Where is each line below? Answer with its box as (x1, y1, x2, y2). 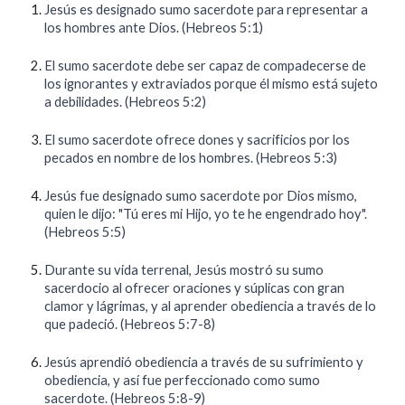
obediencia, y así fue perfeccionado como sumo (44, 372, 321, 388)
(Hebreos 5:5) (44, 224, 127, 240)
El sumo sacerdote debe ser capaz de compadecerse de (44, 58, 367, 73)
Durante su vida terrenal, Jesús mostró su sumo (44, 262, 325, 278)
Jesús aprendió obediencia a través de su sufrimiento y (44, 354, 364, 370)
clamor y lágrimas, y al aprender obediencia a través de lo (44, 298, 377, 314)
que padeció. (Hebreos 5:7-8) (44, 316, 216, 332)
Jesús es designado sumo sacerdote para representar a (44, 2, 369, 17)
